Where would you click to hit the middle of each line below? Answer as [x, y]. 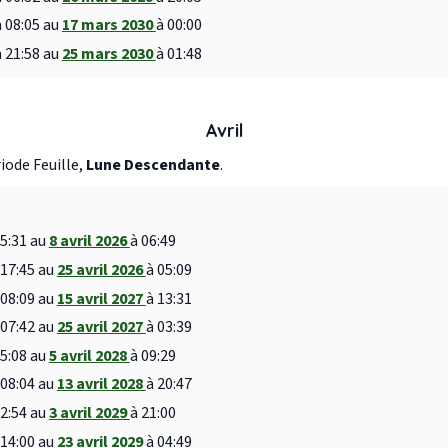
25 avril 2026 [101, 270]
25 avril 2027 [101, 327]
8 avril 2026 [89, 241]
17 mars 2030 [108, 25]
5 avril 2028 [89, 355]
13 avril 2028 [101, 384]
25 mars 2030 [108, 53]
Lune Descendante [153, 164]
